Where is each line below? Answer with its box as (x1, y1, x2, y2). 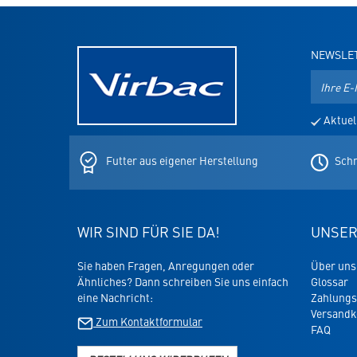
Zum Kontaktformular (93, 313, 202, 330)
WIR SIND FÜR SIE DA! (77, 222, 220, 242)
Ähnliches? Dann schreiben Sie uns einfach (77, 273, 288, 290)
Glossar (310, 273, 348, 290)
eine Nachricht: (77, 289, 153, 306)
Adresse (309, 101, 351, 118)
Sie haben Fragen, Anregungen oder (77, 257, 254, 274)
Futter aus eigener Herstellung (106, 152, 258, 169)
